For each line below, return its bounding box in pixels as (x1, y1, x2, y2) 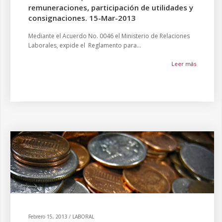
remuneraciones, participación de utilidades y (28, 2, 193, 12)
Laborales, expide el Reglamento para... (28, 41, 141, 50)
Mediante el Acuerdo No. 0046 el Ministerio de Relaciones (28, 32, 190, 40)
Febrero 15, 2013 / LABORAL (28, 213, 94, 220)
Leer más (171, 60, 196, 67)
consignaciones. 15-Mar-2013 (28, 13, 136, 23)
